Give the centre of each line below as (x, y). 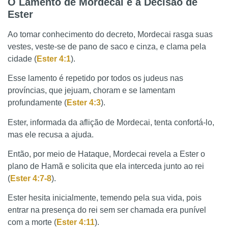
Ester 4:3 (84, 103)
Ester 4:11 (76, 222)
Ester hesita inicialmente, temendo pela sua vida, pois (105, 198)
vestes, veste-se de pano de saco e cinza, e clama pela (107, 46)
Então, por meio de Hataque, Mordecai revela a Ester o (106, 154)
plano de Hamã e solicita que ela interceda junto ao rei (106, 166)
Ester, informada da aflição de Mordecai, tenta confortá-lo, (111, 122)
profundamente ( (37, 103)
